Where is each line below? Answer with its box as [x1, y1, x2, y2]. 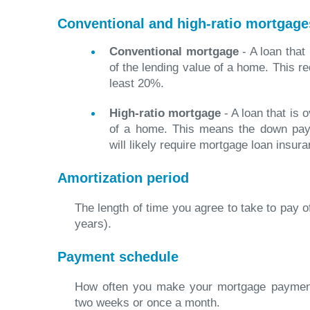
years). [75, 217, 111, 230]
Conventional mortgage [109, 45, 239, 58]
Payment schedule [57, 249, 179, 264]
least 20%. [109, 77, 164, 90]
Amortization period [57, 170, 189, 185]
